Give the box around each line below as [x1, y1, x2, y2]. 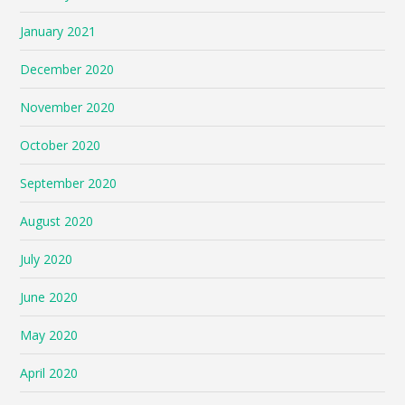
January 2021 [20, 22, 97, 40]
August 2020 [20, 212, 94, 230]
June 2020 [20, 287, 79, 306]
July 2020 [20, 250, 73, 268]
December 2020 [20, 60, 115, 78]
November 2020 [20, 98, 116, 116]
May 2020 [20, 325, 79, 344]
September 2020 [20, 174, 118, 192]
